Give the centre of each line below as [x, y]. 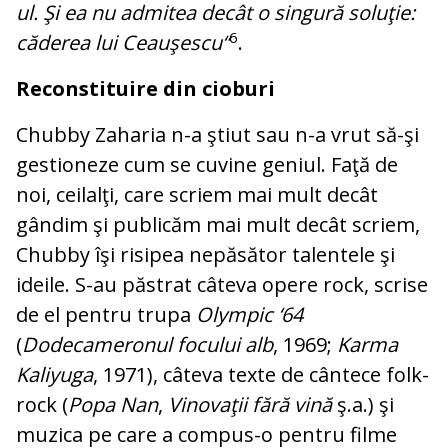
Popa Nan [113, 405]
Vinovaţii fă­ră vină [250, 405]
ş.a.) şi [363, 405]
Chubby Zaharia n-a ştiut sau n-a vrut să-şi [217, 135]
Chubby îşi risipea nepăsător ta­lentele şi [205, 255]
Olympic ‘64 [249, 315]
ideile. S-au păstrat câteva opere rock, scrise [222, 285]
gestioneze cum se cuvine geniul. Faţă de [207, 165]
